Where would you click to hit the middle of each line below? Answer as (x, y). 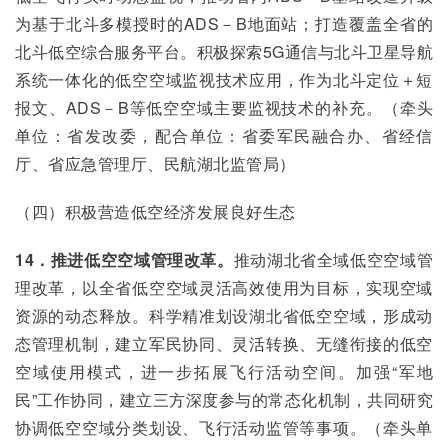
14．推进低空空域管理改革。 (124, 259)
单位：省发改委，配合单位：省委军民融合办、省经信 (224, 135)
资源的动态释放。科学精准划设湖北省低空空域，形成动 (224, 315)
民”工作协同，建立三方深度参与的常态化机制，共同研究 (224, 399)
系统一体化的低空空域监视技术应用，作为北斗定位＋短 (224, 79)
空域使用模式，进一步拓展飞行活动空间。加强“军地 (224, 371)
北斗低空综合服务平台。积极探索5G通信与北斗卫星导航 (224, 51)
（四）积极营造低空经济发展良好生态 (155, 211)
